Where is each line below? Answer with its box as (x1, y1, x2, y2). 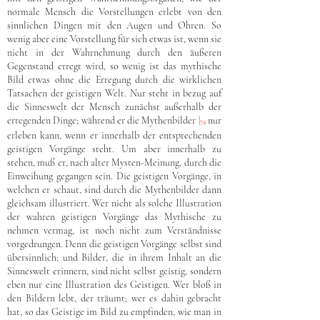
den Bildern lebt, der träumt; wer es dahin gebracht (7, 292, 221, 304)
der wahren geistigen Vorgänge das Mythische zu (7, 211, 221, 223)
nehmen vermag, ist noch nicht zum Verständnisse (7, 224, 221, 236)
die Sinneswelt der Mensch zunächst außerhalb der (7, 101, 221, 113)
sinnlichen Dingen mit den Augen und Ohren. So (7, 19, 221, 31)
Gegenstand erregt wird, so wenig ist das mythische (7, 60, 221, 72)
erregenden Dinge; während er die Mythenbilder (7, 114, 199, 126)
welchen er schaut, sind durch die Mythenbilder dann (7, 184, 221, 196)
